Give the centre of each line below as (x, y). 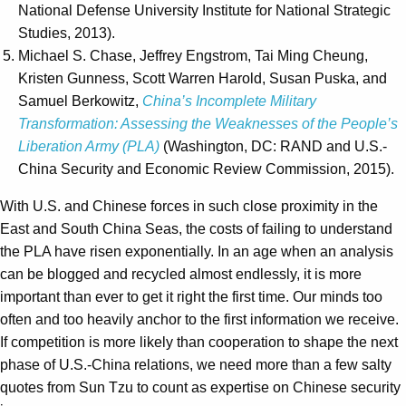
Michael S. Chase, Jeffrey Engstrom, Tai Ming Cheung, (193, 56)
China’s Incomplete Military (229, 101)
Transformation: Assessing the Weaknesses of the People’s (208, 124)
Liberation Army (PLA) (89, 147)
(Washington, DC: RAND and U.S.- (273, 147)
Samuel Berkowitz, (80, 101)
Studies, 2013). (67, 34)
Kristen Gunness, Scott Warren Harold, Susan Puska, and (203, 79)
